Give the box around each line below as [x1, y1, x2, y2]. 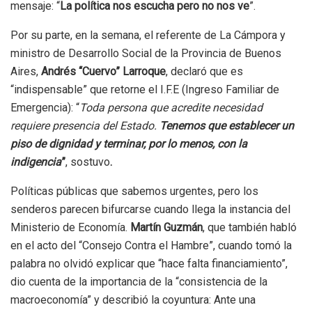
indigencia [10, 155, 61, 169]
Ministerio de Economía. [10, 220, 130, 234]
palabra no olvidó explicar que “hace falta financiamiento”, [10, 256, 288, 270]
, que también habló [203, 220, 297, 234]
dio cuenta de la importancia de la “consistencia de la [10, 274, 267, 288]
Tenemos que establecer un [157, 118, 294, 132]
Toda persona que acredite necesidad [79, 100, 263, 114]
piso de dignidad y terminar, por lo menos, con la [10, 136, 247, 150]
